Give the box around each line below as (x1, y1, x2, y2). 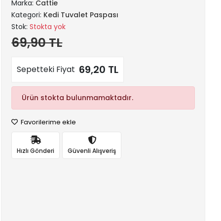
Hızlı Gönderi (17, 146, 55, 155)
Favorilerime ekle (19, 117, 76, 127)
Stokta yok (30, 22, 66, 32)
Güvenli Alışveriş (68, 146, 116, 155)
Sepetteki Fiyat (17, 64, 75, 75)
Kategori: (11, 10, 44, 20)
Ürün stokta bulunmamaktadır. (22, 93, 134, 103)
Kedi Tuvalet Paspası (43, 10, 119, 20)
